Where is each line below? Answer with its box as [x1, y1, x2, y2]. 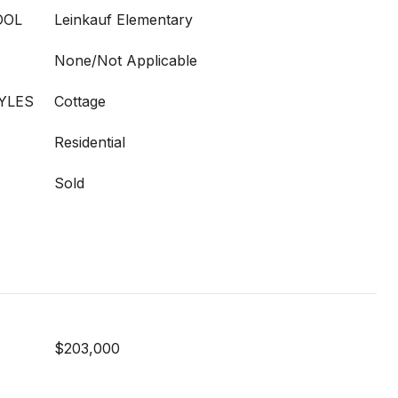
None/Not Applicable [54, 52, 197, 69]
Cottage [54, 92, 106, 110]
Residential [54, 133, 125, 151]
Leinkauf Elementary [54, 11, 193, 28]
